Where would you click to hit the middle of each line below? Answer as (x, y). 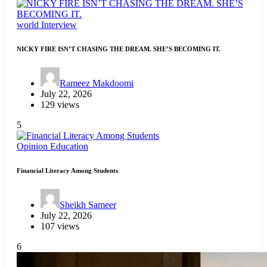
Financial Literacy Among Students (67, 170)
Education (69, 146)
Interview (59, 25)
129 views (60, 104)
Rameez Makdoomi (97, 83)
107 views (60, 226)
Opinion (33, 146)
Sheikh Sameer (88, 204)
